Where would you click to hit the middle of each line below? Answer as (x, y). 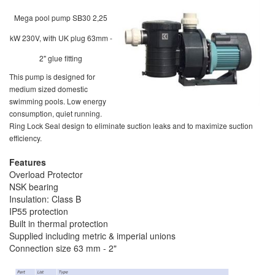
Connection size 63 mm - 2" (63, 248)
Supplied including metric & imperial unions (92, 236)
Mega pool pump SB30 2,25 (61, 18)
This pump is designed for (52, 77)
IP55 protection (39, 211)
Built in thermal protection (59, 224)
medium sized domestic (48, 89)
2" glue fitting (61, 58)
